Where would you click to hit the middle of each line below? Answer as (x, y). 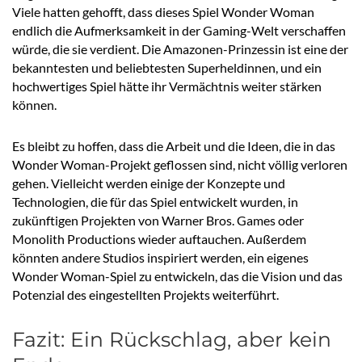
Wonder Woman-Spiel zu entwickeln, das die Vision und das (177, 276)
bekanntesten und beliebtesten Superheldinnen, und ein (167, 68)
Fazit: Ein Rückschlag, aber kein (172, 340)
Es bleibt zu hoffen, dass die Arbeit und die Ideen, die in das (174, 146)
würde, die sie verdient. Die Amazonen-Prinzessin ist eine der (180, 49)
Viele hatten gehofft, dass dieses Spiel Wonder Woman (163, 12)
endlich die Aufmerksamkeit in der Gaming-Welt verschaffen (179, 31)
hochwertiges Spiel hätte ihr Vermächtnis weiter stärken (167, 86)
